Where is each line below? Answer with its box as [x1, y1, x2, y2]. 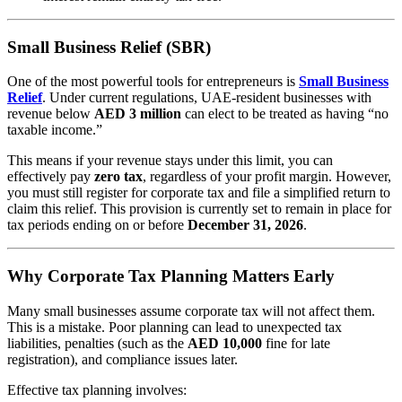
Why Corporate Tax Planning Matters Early [7, 267, 335, 286]
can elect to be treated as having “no [181, 106, 389, 122]
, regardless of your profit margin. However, [143, 169, 391, 185]
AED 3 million [94, 106, 181, 122]
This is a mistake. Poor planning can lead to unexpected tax [7, 319, 342, 335]
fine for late [262, 335, 330, 351]
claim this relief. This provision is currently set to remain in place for [7, 201, 391, 217]
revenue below [7, 106, 94, 122]
